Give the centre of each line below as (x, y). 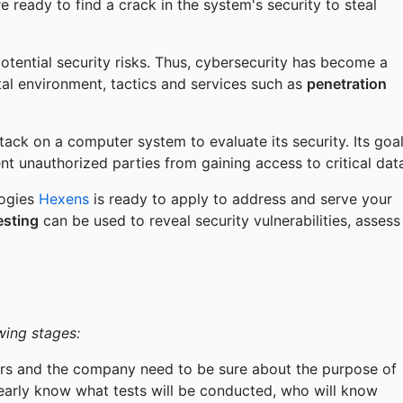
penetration (347, 84)
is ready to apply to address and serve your (241, 199)
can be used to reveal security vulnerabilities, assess (219, 220)
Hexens (64, 199)
